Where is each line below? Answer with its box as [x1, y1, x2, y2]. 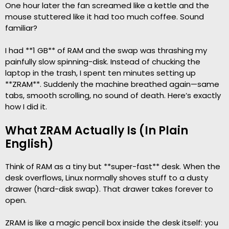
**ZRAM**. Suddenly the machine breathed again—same [5, 79, 219, 89]
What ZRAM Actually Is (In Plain [5, 122, 188, 139]
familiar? [5, 22, 37, 33]
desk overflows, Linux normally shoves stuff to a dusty [5, 172, 208, 183]
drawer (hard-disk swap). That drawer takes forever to [5, 183, 213, 194]
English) [5, 135, 54, 152]
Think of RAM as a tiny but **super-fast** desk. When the [5, 161, 220, 172]
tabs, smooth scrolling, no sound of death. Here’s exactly [5, 90, 221, 101]
